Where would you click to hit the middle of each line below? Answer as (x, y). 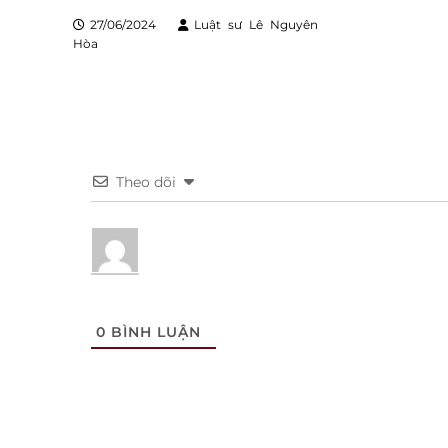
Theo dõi (146, 182)
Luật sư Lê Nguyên (256, 24)
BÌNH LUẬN (153, 332)
